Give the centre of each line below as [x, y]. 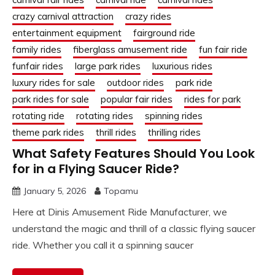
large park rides [108, 66]
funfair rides [38, 66]
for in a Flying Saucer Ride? [96, 169]
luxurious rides [182, 66]
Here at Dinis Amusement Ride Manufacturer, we [120, 212]
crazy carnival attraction [63, 17]
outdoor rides [135, 83]
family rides [37, 50]
